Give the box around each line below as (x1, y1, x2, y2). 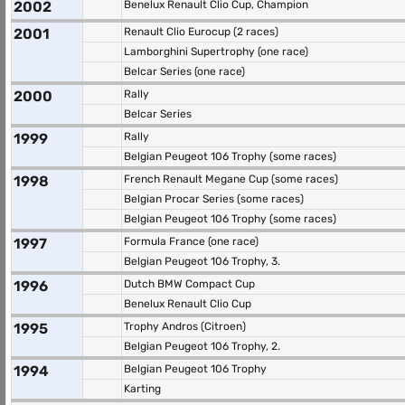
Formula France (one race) (124, 235, 259, 248)
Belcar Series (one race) (124, 65, 245, 78)
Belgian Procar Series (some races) (124, 193, 304, 205)
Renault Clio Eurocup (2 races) (124, 25, 278, 38)
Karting (124, 382, 161, 395)
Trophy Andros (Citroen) (124, 320, 246, 333)
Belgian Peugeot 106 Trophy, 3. (124, 255, 280, 268)
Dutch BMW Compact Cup (124, 278, 255, 290)
